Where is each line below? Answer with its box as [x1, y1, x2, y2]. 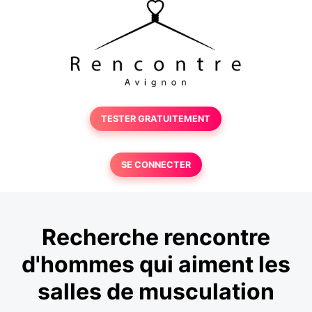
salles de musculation [38, 278, 274, 306]
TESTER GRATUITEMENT [101, 114, 211, 124]
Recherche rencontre [42, 224, 270, 251]
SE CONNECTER [120, 159, 191, 170]
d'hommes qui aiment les [22, 251, 290, 279]
